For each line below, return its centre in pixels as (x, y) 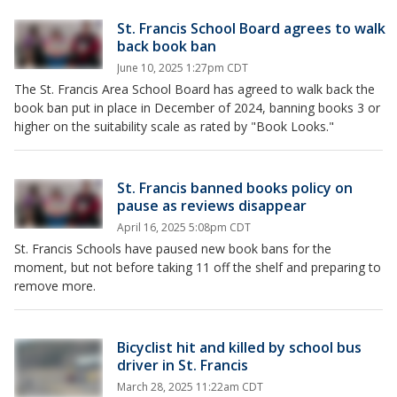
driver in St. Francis (183, 365)
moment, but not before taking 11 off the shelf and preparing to (198, 267)
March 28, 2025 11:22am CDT (190, 387)
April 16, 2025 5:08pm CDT (184, 227)
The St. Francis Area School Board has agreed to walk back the (195, 89)
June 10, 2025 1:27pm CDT (183, 68)
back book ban (167, 46)
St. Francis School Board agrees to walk (251, 28)
